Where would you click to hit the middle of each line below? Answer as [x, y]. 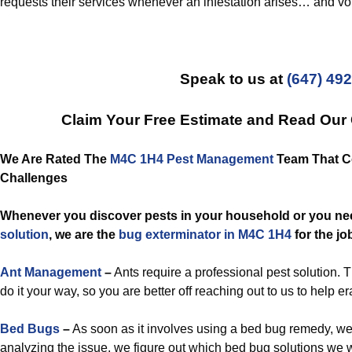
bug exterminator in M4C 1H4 [205, 235]
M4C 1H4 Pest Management [192, 159]
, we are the [84, 235]
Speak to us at [233, 79]
